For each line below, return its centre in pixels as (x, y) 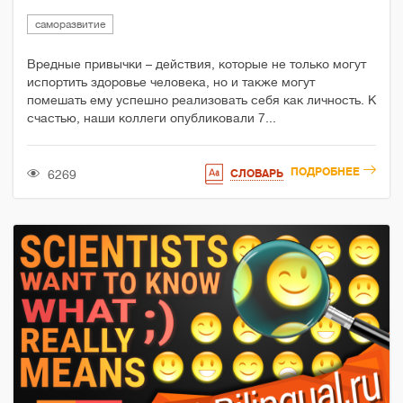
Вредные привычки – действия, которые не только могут (197, 64)
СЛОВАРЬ (257, 174)
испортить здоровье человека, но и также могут (171, 82)
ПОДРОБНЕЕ (325, 172)
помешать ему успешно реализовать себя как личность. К (201, 100)
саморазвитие (70, 25)
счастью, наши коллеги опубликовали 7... (152, 118)
